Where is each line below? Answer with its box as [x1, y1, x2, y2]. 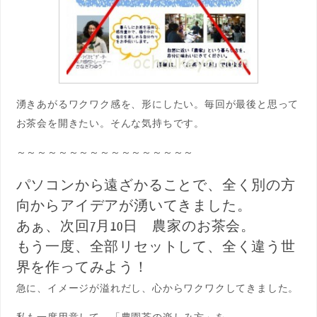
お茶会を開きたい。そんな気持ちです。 [16, 115, 204, 129]
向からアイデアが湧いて [16, 198, 178, 213]
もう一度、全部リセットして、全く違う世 [16, 239, 296, 254]
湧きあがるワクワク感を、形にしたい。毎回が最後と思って [16, 96, 299, 110]
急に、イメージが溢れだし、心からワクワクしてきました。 [16, 280, 299, 294]
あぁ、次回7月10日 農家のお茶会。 [16, 219, 255, 234]
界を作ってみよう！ [16, 260, 149, 275]
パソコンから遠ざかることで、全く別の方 [16, 178, 296, 192]
